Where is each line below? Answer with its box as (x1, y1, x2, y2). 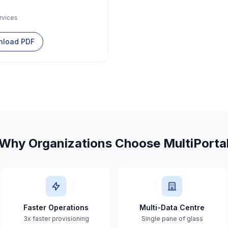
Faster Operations (23, 203, 89, 212)
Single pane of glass (141, 215, 203, 222)
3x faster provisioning (23, 215, 89, 222)
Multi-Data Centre (139, 203, 205, 212)
